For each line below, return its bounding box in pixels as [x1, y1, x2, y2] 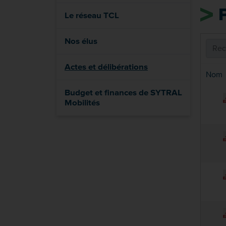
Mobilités [65, 97, 100, 108]
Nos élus [65, 35, 97, 47]
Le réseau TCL [65, 10, 119, 21]
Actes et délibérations [65, 61, 148, 73]
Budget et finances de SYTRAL [65, 87, 182, 98]
